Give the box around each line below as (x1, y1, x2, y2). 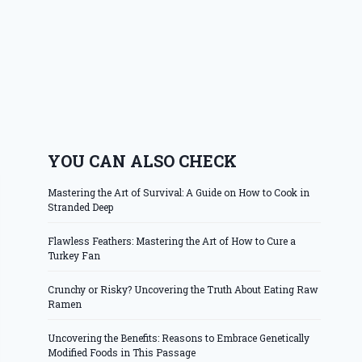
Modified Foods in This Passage (48, 346, 196, 360)
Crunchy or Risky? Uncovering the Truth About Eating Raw (48, 283, 319, 297)
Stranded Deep (48, 200, 114, 214)
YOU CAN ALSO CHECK (48, 150, 238, 172)
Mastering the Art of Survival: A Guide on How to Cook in (48, 186, 310, 200)
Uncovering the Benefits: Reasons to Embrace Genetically (48, 331, 310, 345)
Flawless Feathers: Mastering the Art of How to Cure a (48, 234, 297, 248)
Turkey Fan (48, 249, 101, 263)
